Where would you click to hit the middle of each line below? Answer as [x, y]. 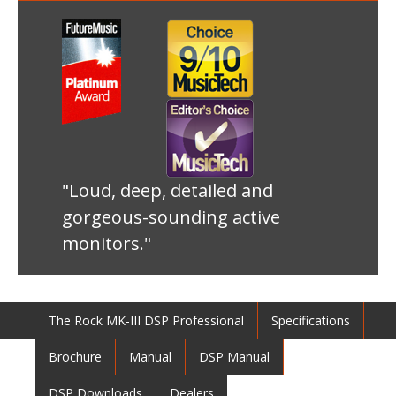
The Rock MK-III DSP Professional [146, 321]
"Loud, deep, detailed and [168, 191]
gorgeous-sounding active [171, 217]
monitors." [107, 244]
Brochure [75, 357]
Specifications [311, 321]
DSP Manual [234, 357]
